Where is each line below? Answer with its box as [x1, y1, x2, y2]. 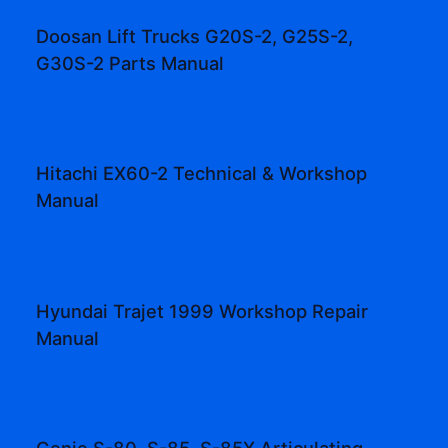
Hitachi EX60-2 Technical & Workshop [36, 162, 368, 185]
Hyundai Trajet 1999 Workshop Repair [36, 299, 369, 322]
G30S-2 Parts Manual [36, 51, 225, 74]
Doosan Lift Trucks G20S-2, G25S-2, [36, 24, 354, 47]
